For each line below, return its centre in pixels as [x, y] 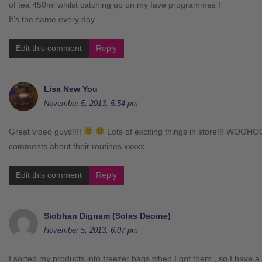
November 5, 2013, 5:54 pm [91, 103]
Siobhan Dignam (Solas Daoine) [107, 216]
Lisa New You [71, 89]
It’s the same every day [52, 19]
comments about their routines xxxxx [77, 146]
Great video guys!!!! [46, 131]
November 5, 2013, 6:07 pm [91, 230]
